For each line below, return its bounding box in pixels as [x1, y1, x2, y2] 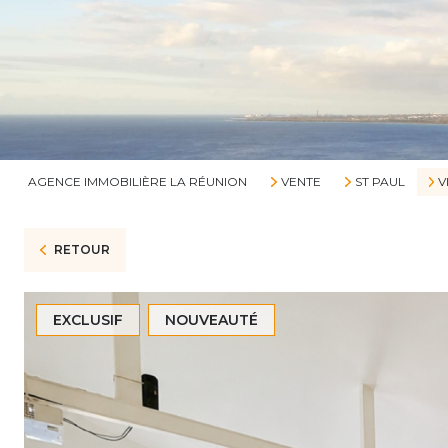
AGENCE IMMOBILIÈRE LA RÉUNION [28, 174, 247, 189]
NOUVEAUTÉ [165, 311, 258, 329]
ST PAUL [354, 174, 405, 189]
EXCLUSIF [53, 311, 123, 329]
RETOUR [53, 242, 110, 257]
